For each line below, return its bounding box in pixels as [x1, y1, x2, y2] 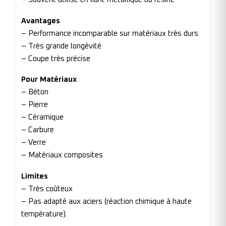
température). [21, 210, 67, 218]
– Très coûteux [21, 185, 73, 193]
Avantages [21, 17, 60, 25]
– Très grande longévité [21, 42, 101, 50]
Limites [21, 172, 48, 180]
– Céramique [21, 114, 64, 122]
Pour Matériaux [21, 76, 77, 84]
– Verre [21, 139, 46, 147]
